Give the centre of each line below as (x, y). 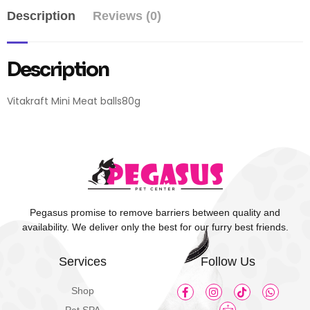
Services (82, 262)
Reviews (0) (127, 16)
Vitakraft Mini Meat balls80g (74, 101)
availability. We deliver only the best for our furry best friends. (155, 227)
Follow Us (228, 262)
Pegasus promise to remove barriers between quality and (155, 213)
